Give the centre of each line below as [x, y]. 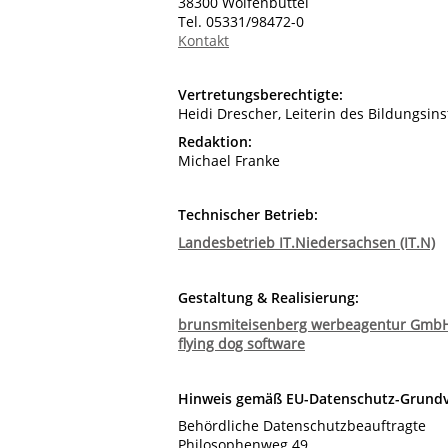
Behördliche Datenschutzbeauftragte [302, 426]
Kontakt [203, 40]
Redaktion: [215, 141]
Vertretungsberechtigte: [260, 95]
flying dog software [241, 344]
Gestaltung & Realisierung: [268, 297]
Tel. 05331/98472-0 [241, 21]
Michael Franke [229, 160]
